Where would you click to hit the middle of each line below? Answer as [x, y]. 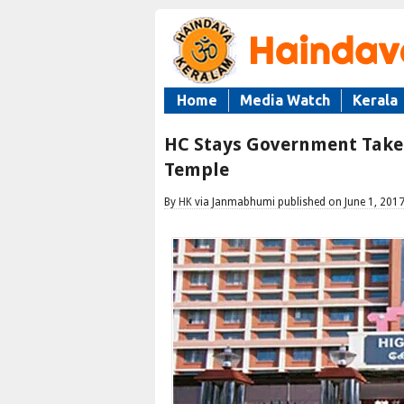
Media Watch [285, 100]
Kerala [375, 100]
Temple [197, 170]
